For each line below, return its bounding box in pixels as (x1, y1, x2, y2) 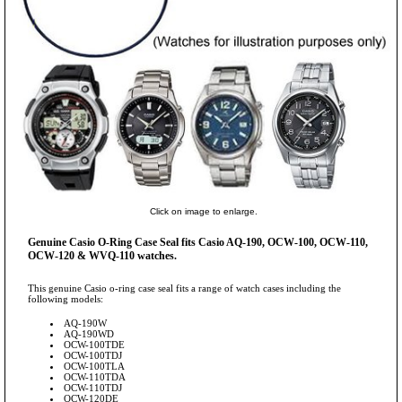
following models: (28, 293, 103, 305)
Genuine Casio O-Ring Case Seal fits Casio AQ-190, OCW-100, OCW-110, (28, 236, 368, 249)
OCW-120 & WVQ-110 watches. (28, 249, 177, 263)
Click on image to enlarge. (149, 206, 258, 217)
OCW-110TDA (64, 371, 126, 383)
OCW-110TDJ (64, 382, 122, 394)
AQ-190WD (64, 328, 114, 340)
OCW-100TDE (64, 339, 125, 351)
